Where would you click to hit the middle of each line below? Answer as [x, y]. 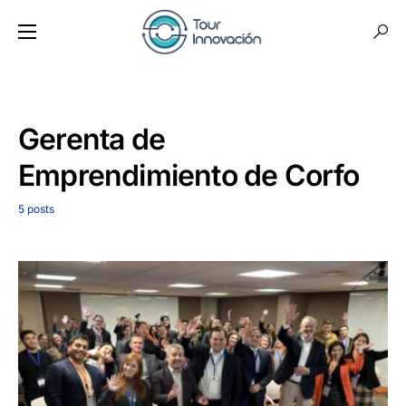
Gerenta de [92, 139]
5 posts [36, 209]
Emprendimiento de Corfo [189, 175]
